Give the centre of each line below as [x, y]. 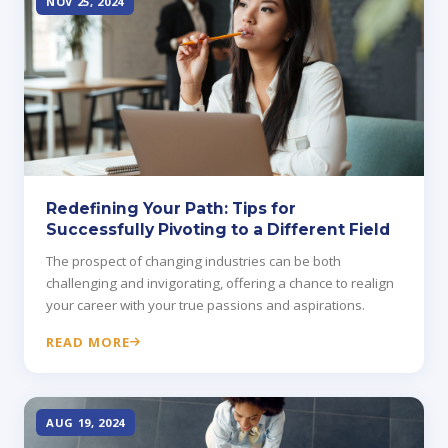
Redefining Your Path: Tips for [171, 209]
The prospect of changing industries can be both [193, 261]
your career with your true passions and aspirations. [205, 305]
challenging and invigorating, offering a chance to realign [220, 283]
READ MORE [88, 342]
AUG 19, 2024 [86, 423]
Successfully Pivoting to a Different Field [218, 230]
